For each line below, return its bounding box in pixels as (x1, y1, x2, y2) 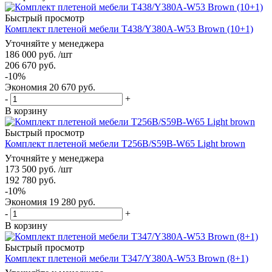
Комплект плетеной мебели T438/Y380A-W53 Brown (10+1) (5, 23, 253, 34)
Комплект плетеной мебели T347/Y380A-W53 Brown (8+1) (5, 253, 248, 263)
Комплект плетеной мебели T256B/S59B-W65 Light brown (5, 138, 245, 149)
